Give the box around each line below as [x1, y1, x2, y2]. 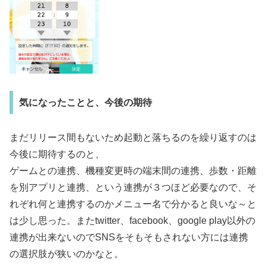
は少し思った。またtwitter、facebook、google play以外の [9, 216, 255, 226]
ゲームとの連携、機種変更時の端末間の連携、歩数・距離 [9, 166, 256, 176]
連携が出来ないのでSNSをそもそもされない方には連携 [9, 232, 248, 243]
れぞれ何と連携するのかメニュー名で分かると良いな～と [9, 199, 256, 210]
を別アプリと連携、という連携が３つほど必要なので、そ [9, 182, 256, 193]
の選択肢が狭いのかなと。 [9, 249, 123, 259]
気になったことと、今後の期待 [18, 97, 152, 107]
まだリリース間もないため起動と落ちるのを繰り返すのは [9, 132, 256, 143]
